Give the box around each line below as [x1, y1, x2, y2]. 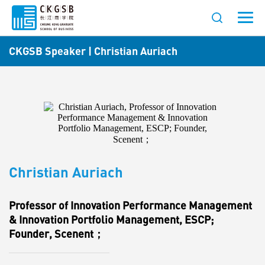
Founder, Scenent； [9, 227, 104, 240]
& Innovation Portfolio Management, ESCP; [9, 213, 214, 226]
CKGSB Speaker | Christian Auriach [9, 44, 177, 57]
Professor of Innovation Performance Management [9, 199, 252, 212]
